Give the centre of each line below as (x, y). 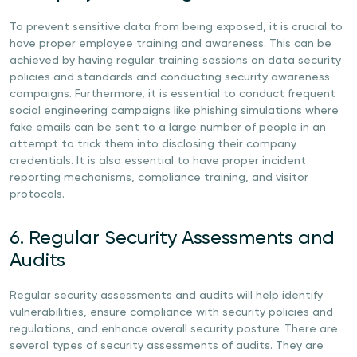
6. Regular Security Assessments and (172, 238)
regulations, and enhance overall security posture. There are (174, 329)
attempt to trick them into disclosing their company (153, 144)
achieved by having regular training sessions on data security (175, 61)
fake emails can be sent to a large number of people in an (168, 127)
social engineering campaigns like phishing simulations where (174, 111)
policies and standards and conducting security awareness (170, 77)
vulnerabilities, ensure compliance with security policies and (171, 312)
